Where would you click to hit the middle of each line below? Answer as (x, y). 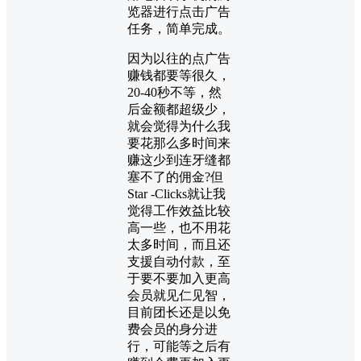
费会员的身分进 (172, 329)
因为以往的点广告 (179, 58)
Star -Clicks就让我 (176, 193)
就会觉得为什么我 (179, 126)
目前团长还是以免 (179, 312)
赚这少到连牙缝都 (179, 160)
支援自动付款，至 (179, 261)
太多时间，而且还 (179, 244)
